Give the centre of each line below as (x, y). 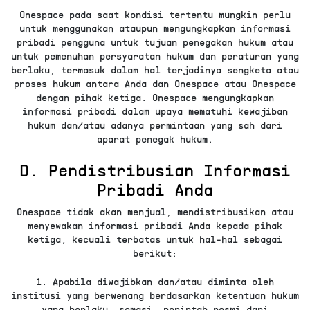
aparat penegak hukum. (155, 139)
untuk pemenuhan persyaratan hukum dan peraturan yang (155, 56)
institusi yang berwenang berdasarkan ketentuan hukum (155, 295)
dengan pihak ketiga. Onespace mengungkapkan (155, 98)
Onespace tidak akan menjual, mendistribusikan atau (155, 212)
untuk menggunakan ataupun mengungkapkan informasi (155, 28)
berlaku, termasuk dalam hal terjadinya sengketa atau (155, 70)
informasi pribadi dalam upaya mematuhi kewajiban (155, 111)
